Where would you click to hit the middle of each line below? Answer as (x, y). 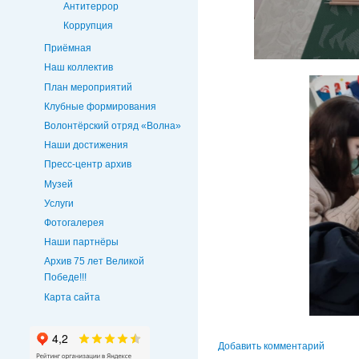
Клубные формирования (100, 106)
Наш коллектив (79, 68)
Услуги (59, 203)
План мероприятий (88, 87)
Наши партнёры (81, 242)
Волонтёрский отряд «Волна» (113, 126)
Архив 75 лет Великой (94, 262)
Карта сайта (72, 297)
